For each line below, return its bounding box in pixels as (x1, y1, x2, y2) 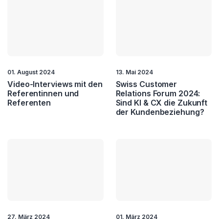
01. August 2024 (7, 68, 55, 76)
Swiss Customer (115, 79, 177, 89)
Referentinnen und (7, 88, 79, 98)
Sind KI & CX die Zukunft (115, 97, 208, 108)
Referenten (7, 97, 51, 108)
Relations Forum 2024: (115, 88, 200, 98)
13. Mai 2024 (115, 68, 153, 76)
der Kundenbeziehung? (115, 107, 204, 117)
